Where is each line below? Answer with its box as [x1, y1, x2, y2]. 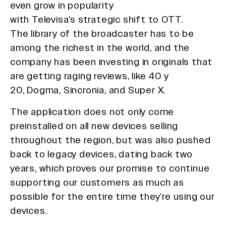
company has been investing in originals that [10, 56, 213, 68]
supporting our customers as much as [10, 177, 184, 188]
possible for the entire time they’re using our [10, 191, 215, 202]
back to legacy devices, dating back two [10, 148, 193, 159]
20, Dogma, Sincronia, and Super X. [10, 85, 168, 96]
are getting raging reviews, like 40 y [10, 71, 169, 82]
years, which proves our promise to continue [10, 162, 210, 174]
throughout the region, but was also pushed [10, 134, 211, 145]
